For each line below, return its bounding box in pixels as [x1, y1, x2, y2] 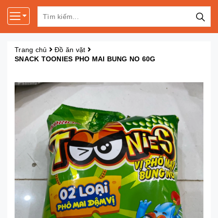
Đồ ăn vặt [54, 46, 86, 54]
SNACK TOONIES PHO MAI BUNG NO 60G [15, 55, 156, 63]
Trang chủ [15, 46, 47, 54]
